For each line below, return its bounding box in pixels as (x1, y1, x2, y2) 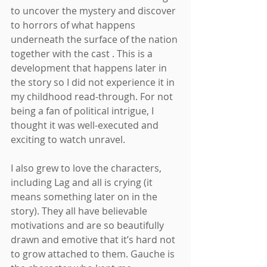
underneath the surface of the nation (11, 32, 180, 46)
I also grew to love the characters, (11, 161, 164, 175)
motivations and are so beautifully (11, 218, 166, 232)
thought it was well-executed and (11, 118, 161, 132)
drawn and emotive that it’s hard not (11, 232, 178, 246)
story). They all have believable (11, 204, 150, 218)
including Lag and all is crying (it (11, 175, 155, 189)
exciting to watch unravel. (11, 132, 125, 146)
